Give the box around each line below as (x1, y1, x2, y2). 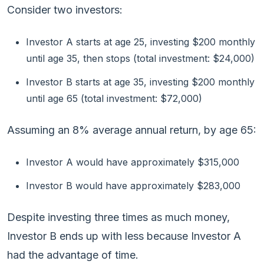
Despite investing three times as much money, (7, 210, 230, 223)
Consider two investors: (7, 3, 123, 16)
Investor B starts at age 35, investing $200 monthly (26, 75, 255, 88)
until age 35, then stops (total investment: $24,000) (26, 52, 255, 64)
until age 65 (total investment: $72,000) (26, 92, 202, 104)
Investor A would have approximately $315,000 (26, 156, 239, 168)
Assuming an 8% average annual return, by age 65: (7, 123, 256, 136)
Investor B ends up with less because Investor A (7, 229, 241, 242)
